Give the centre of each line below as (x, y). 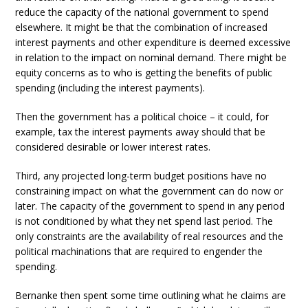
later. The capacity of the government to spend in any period (150, 206)
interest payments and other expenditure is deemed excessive (153, 42)
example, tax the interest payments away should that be (141, 132)
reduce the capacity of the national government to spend (142, 12)
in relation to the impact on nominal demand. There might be (151, 57)
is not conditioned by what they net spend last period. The (144, 221)
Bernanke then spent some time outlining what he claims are (151, 295)
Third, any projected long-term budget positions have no (141, 176)
